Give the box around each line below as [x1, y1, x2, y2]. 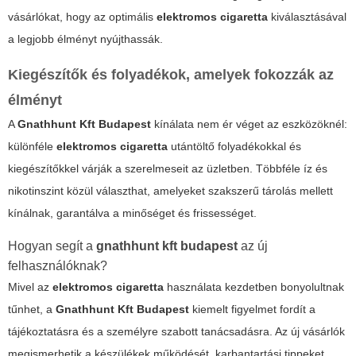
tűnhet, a [8, 303, 56, 316]
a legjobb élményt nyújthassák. [8, 33, 163, 46]
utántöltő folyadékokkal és [168, 140, 301, 153]
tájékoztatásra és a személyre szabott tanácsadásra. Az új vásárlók [8, 325, 345, 339]
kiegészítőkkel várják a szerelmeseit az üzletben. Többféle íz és [8, 162, 327, 176]
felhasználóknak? [8, 259, 107, 273]
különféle [8, 140, 56, 153]
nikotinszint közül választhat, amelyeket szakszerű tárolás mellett [8, 184, 333, 198]
